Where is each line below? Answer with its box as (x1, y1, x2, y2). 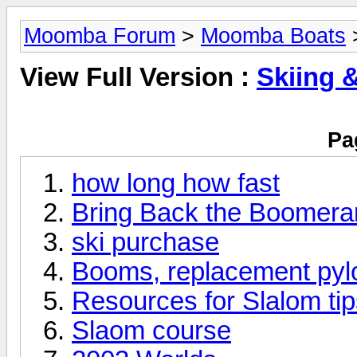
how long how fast (72, 168, 280, 198)
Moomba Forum (24, 24, 175, 48)
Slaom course (72, 316, 231, 345)
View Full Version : (20, 63, 257, 92)
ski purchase (72, 227, 219, 257)
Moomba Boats (201, 24, 346, 48)
